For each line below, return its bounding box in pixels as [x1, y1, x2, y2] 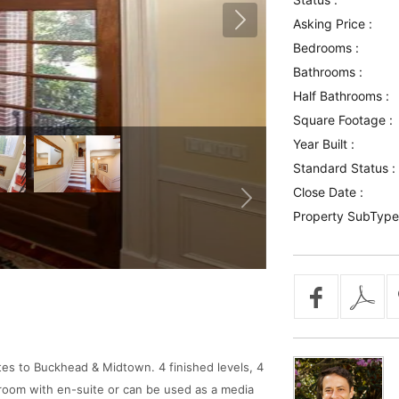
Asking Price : [292, 16, 372, 31]
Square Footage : [292, 112, 393, 127]
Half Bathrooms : [292, 88, 389, 103]
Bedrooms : [292, 40, 359, 55]
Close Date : [292, 184, 363, 199]
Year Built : [292, 136, 354, 151]
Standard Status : [292, 160, 395, 175]
